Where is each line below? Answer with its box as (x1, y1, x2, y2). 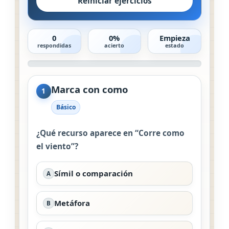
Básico (56, 103, 76, 112)
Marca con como (51, 82, 128, 96)
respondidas (37, 41, 72, 50)
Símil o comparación (54, 168, 133, 178)
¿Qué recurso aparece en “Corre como (36, 127, 185, 139)
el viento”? (36, 141, 78, 152)
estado (165, 41, 185, 50)
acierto (104, 41, 125, 50)
